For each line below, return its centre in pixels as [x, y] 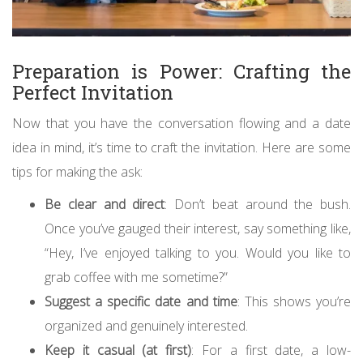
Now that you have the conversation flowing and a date [181, 124]
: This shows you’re [294, 302]
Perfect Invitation [93, 93]
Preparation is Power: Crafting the [181, 72]
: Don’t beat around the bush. [258, 205]
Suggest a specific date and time [141, 302]
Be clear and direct [105, 205]
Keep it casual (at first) [118, 350]
